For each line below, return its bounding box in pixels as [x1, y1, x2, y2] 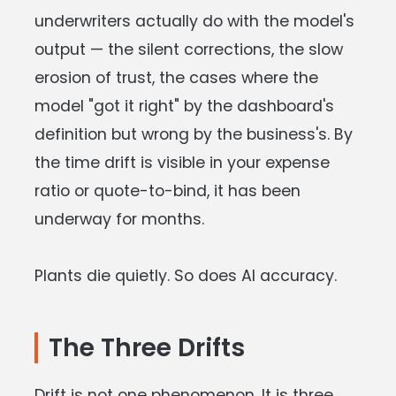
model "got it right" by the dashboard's [34, 95, 334, 117]
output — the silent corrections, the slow [34, 38, 343, 60]
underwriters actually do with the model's [34, 10, 354, 32]
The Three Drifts [49, 330, 245, 365]
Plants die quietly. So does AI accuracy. [34, 264, 337, 286]
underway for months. [34, 208, 204, 230]
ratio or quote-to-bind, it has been [34, 179, 301, 202]
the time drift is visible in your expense [34, 151, 330, 173]
